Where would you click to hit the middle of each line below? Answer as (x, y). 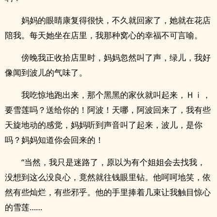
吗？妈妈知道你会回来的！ (54, 140)
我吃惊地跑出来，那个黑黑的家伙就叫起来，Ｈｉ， (116, 95)
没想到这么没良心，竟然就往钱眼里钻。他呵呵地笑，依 (108, 177)
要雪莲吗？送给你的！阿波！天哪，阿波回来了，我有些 (108, 110)
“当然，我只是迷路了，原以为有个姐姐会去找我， (113, 162)
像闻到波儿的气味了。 (46, 72)
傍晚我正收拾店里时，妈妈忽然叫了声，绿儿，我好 (116, 57)
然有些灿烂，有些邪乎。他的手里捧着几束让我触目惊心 (108, 192)
